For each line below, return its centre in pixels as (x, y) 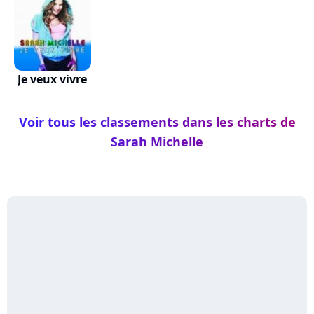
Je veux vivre (53, 79)
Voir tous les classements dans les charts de (157, 122)
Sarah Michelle (157, 142)
